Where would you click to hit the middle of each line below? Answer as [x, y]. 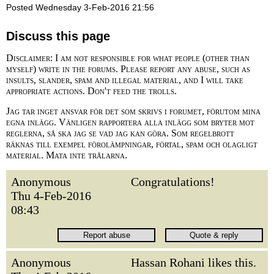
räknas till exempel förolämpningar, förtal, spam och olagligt [132, 144]
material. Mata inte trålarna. [67, 155]
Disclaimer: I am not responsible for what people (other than [128, 58]
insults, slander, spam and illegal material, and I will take [125, 80]
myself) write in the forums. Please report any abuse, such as [128, 69]
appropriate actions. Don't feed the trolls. [91, 91]
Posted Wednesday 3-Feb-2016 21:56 [80, 7]
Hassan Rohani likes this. [194, 262]
